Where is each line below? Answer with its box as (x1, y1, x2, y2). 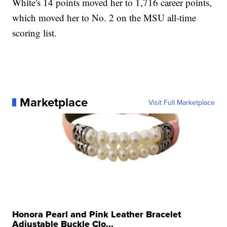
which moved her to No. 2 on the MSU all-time (12, 11, 197, 24)
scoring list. (12, 26, 57, 39)
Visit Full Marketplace (148, 97, 215, 107)
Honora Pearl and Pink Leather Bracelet (12, 207, 181, 221)
